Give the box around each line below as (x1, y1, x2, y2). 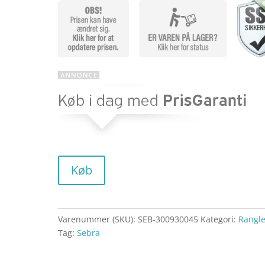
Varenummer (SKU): (58, 214, 138, 225)
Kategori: (201, 214, 239, 225)
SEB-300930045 (138, 214, 199, 225)
